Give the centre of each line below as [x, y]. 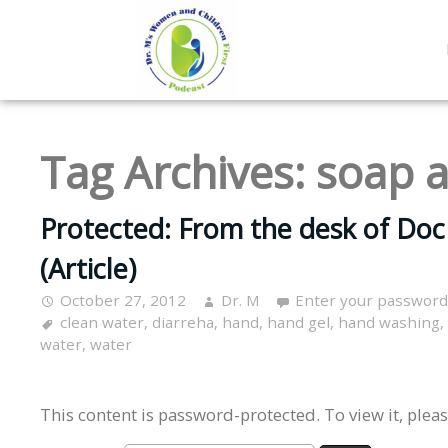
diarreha [183, 322]
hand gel [298, 322]
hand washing [389, 322]
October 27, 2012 [123, 300]
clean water [102, 322]
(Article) [88, 269]
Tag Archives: [178, 172]
